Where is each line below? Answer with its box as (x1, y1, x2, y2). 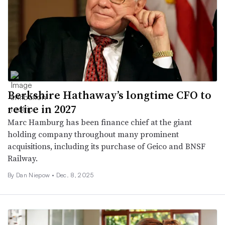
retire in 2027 (8, 101, 76, 117)
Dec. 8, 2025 (56, 171, 94, 179)
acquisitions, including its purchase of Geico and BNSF (8, 140, 205, 152)
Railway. (8, 152, 38, 164)
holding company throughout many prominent (8, 128, 179, 140)
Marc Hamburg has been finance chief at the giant (8, 116, 192, 128)
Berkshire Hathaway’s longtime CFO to (8, 87, 211, 102)
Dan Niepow (16, 171, 52, 179)
